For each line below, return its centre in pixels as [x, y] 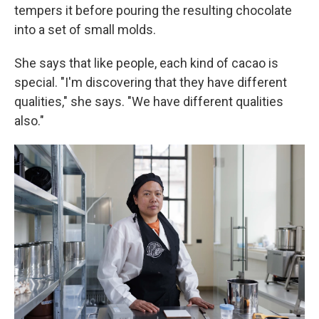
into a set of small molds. [85, 30]
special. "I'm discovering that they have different [151, 82]
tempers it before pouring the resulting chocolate [153, 10]
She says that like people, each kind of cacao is [146, 63]
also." [29, 121]
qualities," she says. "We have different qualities [149, 101]
